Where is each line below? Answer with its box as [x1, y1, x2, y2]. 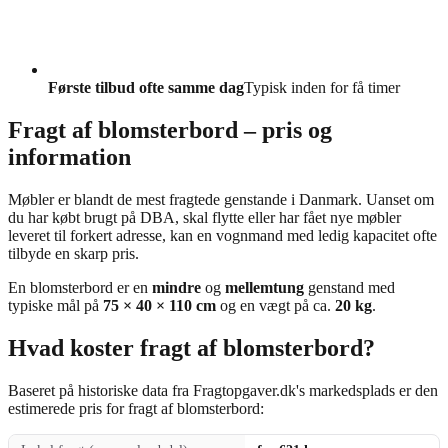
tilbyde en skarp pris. [8, 244, 139, 262]
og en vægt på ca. [216, 296, 335, 314]
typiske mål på [8, 296, 103, 314]
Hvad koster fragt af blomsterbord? [8, 334, 375, 361]
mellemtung [225, 278, 304, 296]
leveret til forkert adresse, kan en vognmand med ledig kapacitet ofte [8, 226, 437, 244]
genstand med [304, 278, 395, 296]
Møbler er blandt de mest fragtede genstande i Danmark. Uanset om [8, 190, 434, 208]
